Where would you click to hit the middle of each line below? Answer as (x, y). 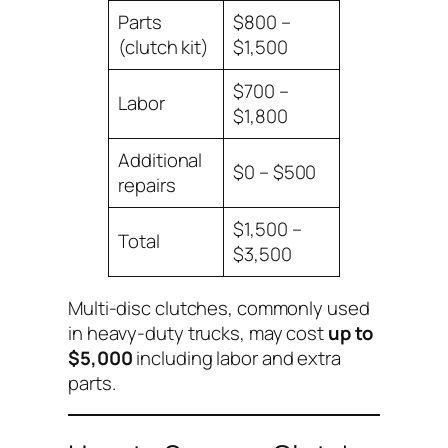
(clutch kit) (164, 47)
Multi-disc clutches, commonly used (219, 307)
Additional (160, 160)
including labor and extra (236, 357)
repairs (147, 185)
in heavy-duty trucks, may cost (198, 332)
